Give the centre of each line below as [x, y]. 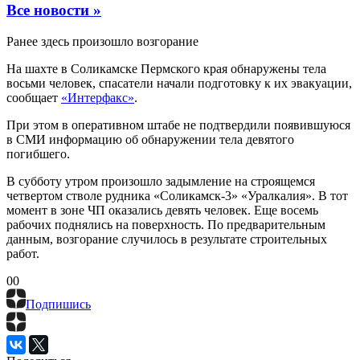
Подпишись [58, 305]
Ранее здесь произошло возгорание [102, 42]
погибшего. [38, 154]
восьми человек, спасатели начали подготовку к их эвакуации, [179, 84]
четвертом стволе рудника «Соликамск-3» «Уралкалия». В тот [177, 196]
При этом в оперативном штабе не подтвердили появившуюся [178, 125]
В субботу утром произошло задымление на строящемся [161, 182]
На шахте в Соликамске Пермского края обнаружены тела [166, 69]
